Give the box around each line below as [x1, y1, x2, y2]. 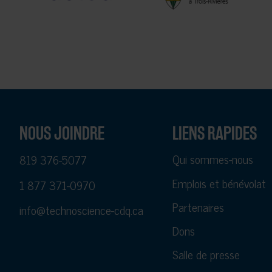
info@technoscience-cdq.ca [19, 200, 144, 219]
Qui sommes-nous [172, 149, 253, 169]
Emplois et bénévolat [172, 173, 266, 192]
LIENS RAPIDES [172, 123, 257, 143]
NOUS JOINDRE [19, 123, 105, 143]
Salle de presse [172, 245, 240, 264]
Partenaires [172, 197, 224, 216]
